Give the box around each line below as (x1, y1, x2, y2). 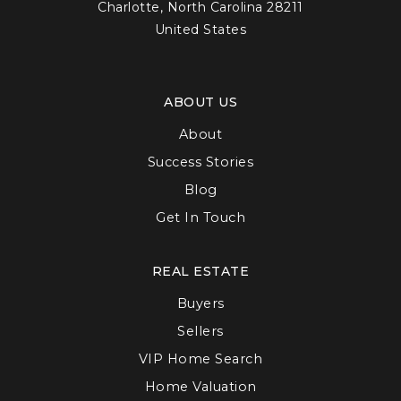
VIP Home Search (138, 351, 263, 368)
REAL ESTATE (151, 263, 250, 280)
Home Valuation (144, 379, 257, 396)
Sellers (177, 323, 224, 340)
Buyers (176, 295, 225, 312)
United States (154, 21, 247, 38)
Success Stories (147, 154, 254, 171)
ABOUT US (164, 94, 237, 111)
